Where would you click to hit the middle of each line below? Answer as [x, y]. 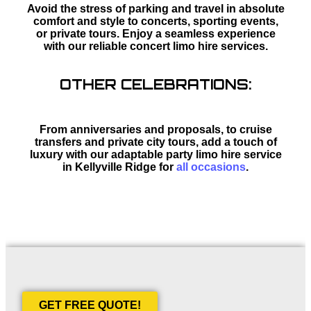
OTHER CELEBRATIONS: [155, 84]
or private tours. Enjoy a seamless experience [155, 33]
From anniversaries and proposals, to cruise [155, 129]
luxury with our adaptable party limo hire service [155, 154]
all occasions [211, 167]
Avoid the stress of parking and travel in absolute [155, 8]
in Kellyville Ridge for [119, 167]
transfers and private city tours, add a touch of [155, 142]
